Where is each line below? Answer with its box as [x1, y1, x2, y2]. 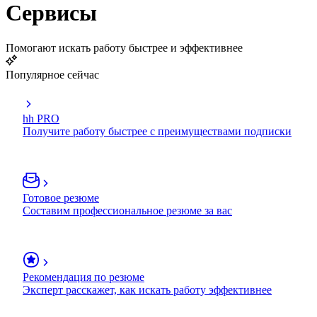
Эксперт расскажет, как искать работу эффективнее [23, 283, 272, 296]
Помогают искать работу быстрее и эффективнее [6, 41, 243, 54]
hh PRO [23, 112, 59, 125]
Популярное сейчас [6, 68, 99, 81]
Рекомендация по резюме [23, 270, 144, 283]
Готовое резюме [23, 191, 99, 204]
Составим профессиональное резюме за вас [23, 204, 232, 217]
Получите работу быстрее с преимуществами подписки [23, 125, 292, 137]
